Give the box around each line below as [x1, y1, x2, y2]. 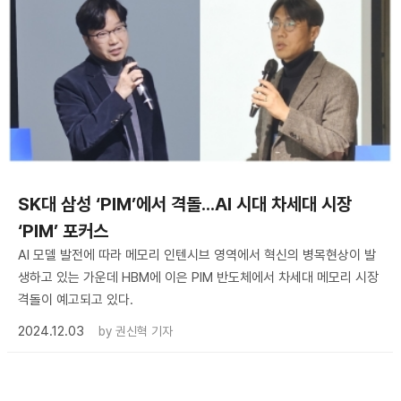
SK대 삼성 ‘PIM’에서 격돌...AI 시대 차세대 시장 [18, 192, 352, 215]
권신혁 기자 [115, 323, 173, 338]
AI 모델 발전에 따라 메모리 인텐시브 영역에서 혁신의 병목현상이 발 [18, 246, 376, 263]
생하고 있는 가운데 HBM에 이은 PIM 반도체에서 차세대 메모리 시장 [18, 269, 379, 286]
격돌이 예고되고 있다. [18, 291, 133, 308]
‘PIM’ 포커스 [18, 219, 108, 242]
